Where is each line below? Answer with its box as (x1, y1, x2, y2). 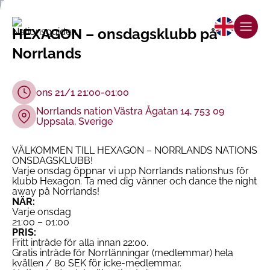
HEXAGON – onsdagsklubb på (12, 25, 218, 43)
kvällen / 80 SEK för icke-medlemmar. (12, 257, 181, 269)
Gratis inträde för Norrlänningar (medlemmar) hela (12, 247, 233, 259)
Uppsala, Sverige (36, 116, 113, 127)
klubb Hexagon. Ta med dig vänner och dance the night (12, 175, 257, 187)
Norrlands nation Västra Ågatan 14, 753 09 (36, 105, 224, 117)
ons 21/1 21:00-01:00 (36, 86, 129, 98)
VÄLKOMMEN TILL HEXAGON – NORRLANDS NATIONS (12, 145, 257, 156)
